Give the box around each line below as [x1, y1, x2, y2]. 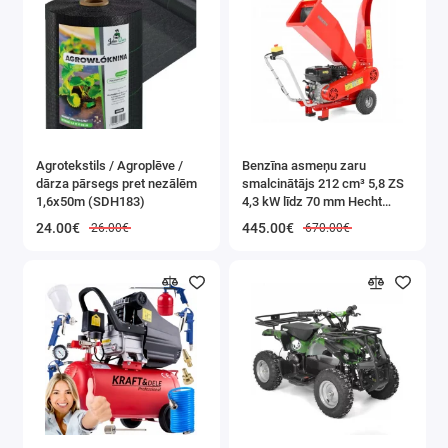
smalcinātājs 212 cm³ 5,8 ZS [242, 175, 404, 191]
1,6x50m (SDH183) [36, 193, 145, 209]
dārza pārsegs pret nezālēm [36, 175, 197, 191]
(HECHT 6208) [242, 211, 324, 227]
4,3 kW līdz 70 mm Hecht [242, 193, 382, 209]
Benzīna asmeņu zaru [242, 157, 366, 173]
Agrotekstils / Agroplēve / [36, 157, 183, 173]
